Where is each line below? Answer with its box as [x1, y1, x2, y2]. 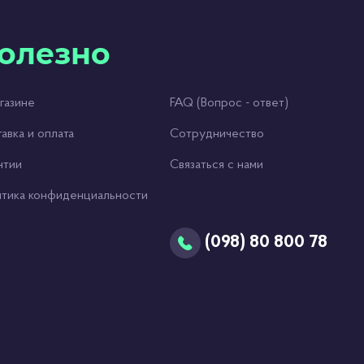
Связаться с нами [169, 158, 263, 171]
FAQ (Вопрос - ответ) [169, 97, 288, 110]
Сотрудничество [169, 128, 264, 141]
